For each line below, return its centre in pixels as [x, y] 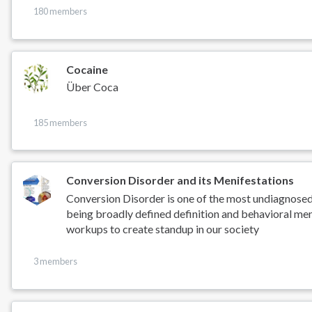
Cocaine [87, 69]
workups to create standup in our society [163, 229]
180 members [60, 11]
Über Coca [93, 87]
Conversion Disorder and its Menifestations [180, 180]
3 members [55, 262]
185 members [60, 122]
